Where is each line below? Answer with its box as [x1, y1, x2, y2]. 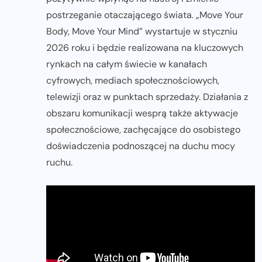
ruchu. [46, 156, 73, 169]
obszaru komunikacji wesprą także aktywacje [46, 107, 238, 120]
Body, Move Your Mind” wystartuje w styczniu [46, 25, 237, 38]
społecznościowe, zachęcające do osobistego [46, 123, 240, 136]
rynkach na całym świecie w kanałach [46, 58, 207, 71]
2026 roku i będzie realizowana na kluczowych [46, 42, 243, 54]
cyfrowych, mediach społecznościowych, [46, 74, 219, 87]
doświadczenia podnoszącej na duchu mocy [46, 140, 235, 153]
